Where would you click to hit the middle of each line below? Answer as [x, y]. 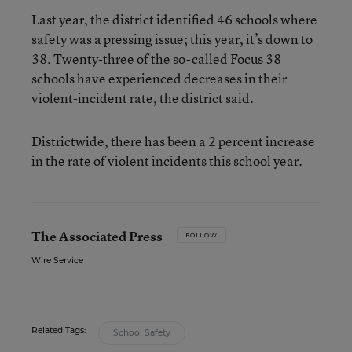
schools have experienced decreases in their [159, 78]
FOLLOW [202, 235]
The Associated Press [97, 236]
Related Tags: [59, 330]
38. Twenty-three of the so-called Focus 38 [156, 59]
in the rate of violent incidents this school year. [167, 161]
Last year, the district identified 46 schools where [174, 19]
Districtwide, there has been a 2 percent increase [173, 141]
